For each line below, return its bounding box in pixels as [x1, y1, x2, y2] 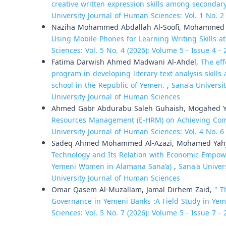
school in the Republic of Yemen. [51, 78, 167, 92]
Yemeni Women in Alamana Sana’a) [51, 159, 174, 174]
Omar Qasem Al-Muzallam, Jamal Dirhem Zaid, [51, 183, 214, 197]
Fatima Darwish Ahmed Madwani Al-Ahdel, [51, 55, 201, 69]
